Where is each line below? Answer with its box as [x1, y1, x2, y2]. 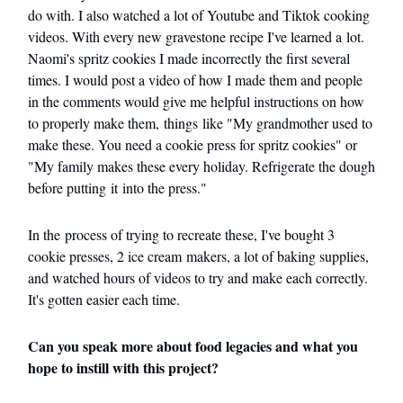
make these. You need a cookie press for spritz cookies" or [28, 134, 357, 154]
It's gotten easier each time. [28, 289, 184, 309]
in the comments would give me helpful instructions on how [28, 91, 364, 111]
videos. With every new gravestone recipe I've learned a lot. [28, 26, 364, 46]
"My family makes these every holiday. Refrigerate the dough [28, 156, 375, 175]
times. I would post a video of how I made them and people [28, 69, 363, 89]
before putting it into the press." [28, 177, 207, 197]
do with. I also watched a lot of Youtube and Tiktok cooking [28, 4, 370, 24]
